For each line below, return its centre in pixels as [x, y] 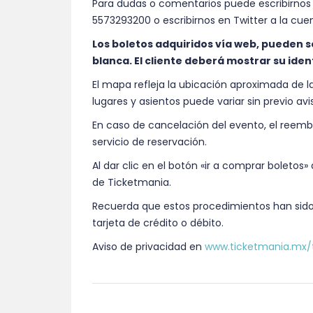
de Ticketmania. [132, 183]
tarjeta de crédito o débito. [158, 223]
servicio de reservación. [150, 142]
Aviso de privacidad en [148, 247]
